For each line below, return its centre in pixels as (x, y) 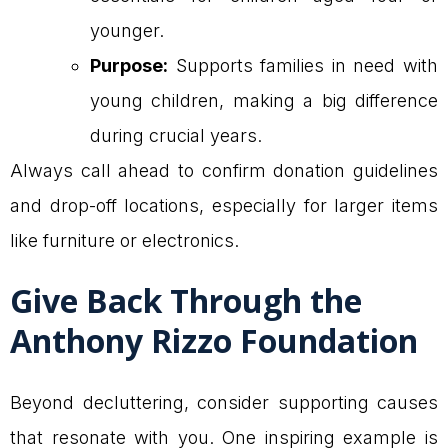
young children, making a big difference (264, 101)
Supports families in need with (303, 66)
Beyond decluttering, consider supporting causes (224, 402)
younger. (127, 31)
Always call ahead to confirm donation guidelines (224, 171)
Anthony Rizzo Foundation (214, 340)
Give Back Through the (186, 300)
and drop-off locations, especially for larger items (224, 206)
